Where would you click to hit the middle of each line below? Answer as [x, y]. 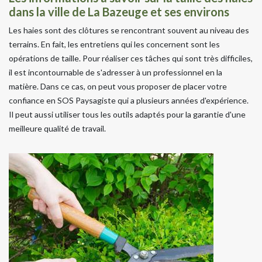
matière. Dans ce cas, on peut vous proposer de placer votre [118, 86]
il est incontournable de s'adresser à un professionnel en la [116, 72]
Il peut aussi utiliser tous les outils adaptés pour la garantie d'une [127, 114]
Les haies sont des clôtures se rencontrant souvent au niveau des [129, 30]
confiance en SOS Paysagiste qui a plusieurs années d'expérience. [129, 100]
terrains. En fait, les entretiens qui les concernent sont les [114, 44]
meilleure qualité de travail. [57, 128]
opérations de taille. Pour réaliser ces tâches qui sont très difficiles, [131, 58]
